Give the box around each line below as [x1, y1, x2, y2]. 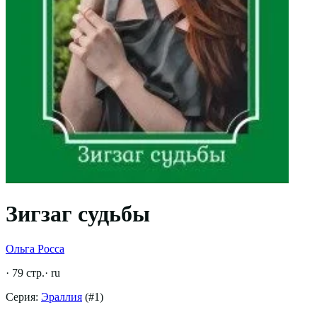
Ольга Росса [6, 242, 64, 255]
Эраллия [41, 290, 82, 303]
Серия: [6, 290, 41, 303]
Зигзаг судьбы [6, 201, 150, 227]
